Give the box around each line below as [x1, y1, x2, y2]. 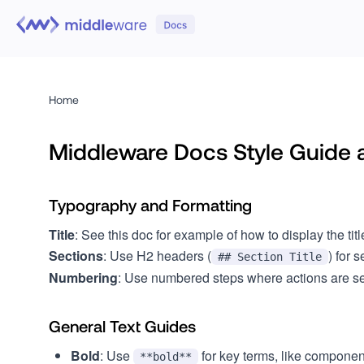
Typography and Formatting [49, 195, 252, 214]
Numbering [49, 268, 118, 287]
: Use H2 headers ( [103, 246, 211, 265]
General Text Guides [49, 316, 196, 336]
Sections [49, 246, 103, 265]
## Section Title [218, 250, 322, 263]
